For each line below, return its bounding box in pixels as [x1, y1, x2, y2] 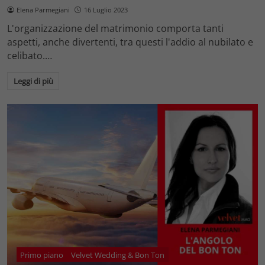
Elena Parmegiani [16, 5, 70, 14]
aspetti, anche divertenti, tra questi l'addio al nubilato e [7, 35, 253, 49]
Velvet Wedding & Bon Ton [71, 249, 165, 260]
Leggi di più [13, 76, 53, 87]
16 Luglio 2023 [83, 5, 128, 14]
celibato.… [7, 49, 52, 63]
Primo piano [20, 249, 64, 260]
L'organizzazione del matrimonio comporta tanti [7, 22, 224, 35]
